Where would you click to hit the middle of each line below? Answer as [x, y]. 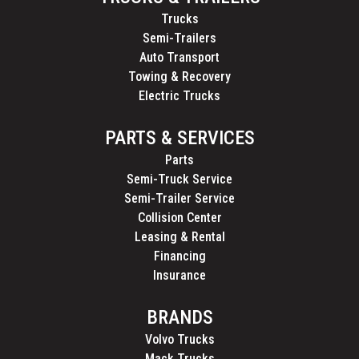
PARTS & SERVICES [179, 137]
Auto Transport [179, 57]
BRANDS [179, 317]
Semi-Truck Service [179, 179]
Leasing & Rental [179, 236]
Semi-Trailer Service [179, 198]
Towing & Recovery [179, 76]
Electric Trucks [179, 95]
